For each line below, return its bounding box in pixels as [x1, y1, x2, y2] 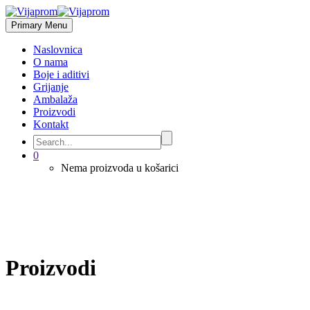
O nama [33, 56, 68, 68]
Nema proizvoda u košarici [61, 162, 179, 174]
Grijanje [33, 81, 69, 93]
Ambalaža [33, 93, 77, 105]
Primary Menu [11, 20, 67, 30]
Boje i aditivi [33, 69, 89, 80]
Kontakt [33, 118, 69, 130]
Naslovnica [33, 44, 82, 55]
